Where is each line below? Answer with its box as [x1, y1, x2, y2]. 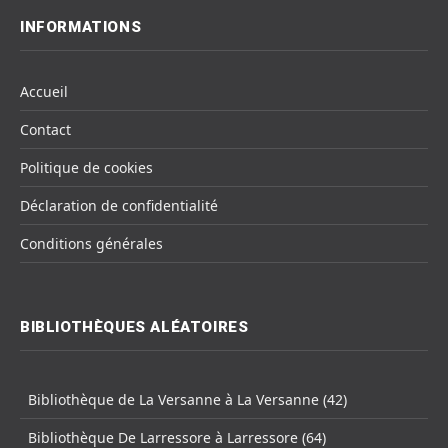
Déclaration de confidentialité [20, 196, 218, 216]
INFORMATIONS [20, 18, 142, 37]
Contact [20, 120, 71, 140]
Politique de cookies [20, 158, 153, 178]
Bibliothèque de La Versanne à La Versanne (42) [28, 390, 347, 410]
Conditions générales [20, 234, 163, 254]
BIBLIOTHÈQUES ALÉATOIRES [20, 318, 249, 337]
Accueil [20, 82, 68, 102]
